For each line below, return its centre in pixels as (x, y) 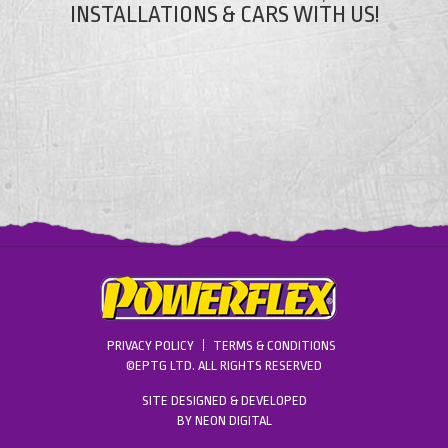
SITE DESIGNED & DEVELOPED (224, 400)
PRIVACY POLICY (150, 345)
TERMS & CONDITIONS (274, 345)
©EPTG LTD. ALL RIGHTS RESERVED (224, 365)
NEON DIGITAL (233, 420)
